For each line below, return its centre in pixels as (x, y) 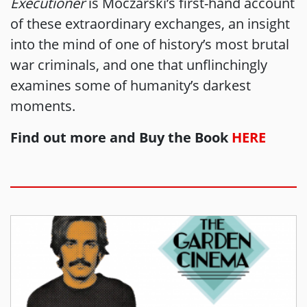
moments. (43, 106)
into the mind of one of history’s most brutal (150, 44)
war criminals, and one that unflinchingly (139, 65)
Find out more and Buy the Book (121, 137)
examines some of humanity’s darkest (131, 85)
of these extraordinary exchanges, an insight (150, 24)
